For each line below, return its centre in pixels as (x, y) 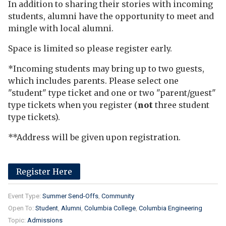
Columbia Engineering (171, 208)
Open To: (22, 208)
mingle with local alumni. (61, 28)
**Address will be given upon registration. (94, 137)
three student (182, 105)
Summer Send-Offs (70, 196)
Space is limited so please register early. (90, 48)
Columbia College (110, 208)
